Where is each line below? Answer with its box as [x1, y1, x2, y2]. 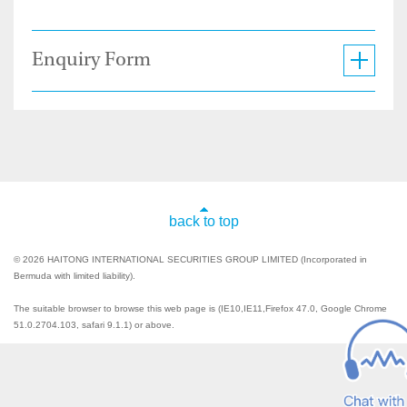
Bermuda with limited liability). [14, 271, 135, 282]
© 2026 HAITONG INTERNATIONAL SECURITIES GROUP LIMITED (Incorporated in [14, 254, 367, 265]
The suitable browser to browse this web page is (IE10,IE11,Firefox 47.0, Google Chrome [14, 303, 387, 314]
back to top [168, 213, 239, 230]
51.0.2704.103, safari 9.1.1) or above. [14, 320, 174, 331]
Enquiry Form [32, 51, 151, 72]
